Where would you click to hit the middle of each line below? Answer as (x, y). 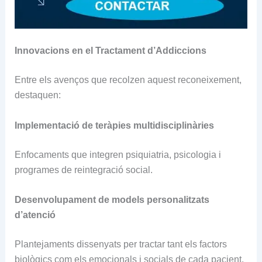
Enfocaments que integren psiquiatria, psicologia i (118, 154)
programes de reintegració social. (83, 170)
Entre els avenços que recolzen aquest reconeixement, (128, 80)
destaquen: (37, 95)
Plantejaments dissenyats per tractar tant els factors (120, 244)
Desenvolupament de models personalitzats (112, 200)
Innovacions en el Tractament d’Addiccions (110, 51)
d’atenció (35, 215)
